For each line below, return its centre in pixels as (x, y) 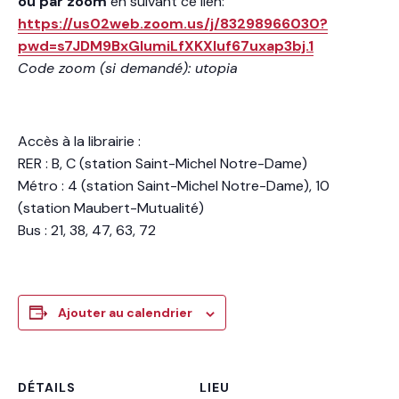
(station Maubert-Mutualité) (111, 208)
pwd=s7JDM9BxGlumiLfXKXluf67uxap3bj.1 (166, 46)
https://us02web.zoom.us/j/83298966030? (173, 24)
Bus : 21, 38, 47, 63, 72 (87, 231)
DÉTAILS (47, 388)
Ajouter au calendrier (125, 313)
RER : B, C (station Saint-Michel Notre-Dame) (163, 164)
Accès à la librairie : (79, 142)
